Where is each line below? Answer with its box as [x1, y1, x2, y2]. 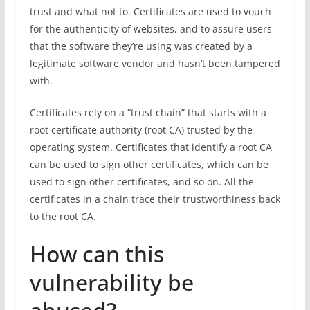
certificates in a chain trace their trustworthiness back [29, 192, 280, 206]
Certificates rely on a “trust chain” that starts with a [29, 106, 266, 119]
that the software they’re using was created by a [29, 39, 253, 53]
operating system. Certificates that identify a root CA [29, 140, 272, 154]
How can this [29, 239, 164, 268]
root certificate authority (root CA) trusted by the [29, 123, 253, 136]
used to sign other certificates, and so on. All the [29, 175, 254, 188]
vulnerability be [29, 267, 194, 297]
